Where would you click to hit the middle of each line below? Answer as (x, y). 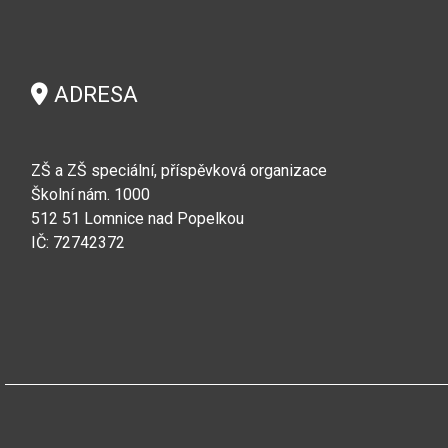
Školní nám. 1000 (90, 194)
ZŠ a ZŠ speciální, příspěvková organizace (179, 170)
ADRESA (93, 94)
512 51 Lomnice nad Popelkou (137, 218)
